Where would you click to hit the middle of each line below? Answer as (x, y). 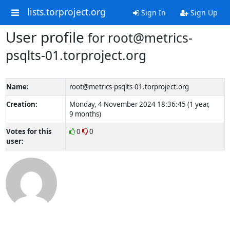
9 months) (85, 114)
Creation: (22, 104)
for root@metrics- (140, 38)
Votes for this (29, 131)
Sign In (152, 13)
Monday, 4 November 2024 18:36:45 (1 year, (139, 104)
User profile (46, 37)
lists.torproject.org (66, 12)
